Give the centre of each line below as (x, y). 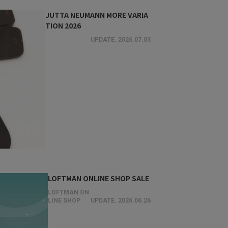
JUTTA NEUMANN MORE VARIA (96, 15)
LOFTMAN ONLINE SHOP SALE (98, 178)
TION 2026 (63, 25)
